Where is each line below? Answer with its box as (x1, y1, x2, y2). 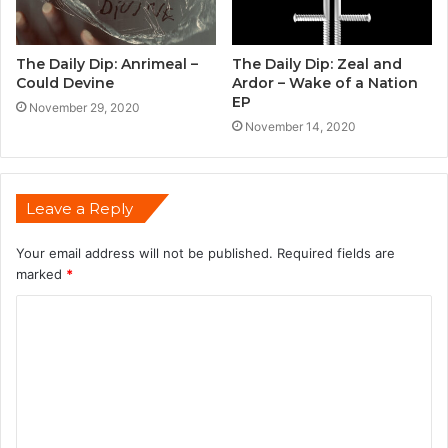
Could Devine (16, 73, 114, 92)
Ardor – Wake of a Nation (232, 73, 418, 92)
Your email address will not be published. (16, 244, 273, 261)
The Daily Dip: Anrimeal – (16, 54, 198, 73)
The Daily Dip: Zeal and (232, 54, 402, 73)
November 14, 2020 (245, 118, 356, 134)
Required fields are (273, 244, 395, 261)
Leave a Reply (26, 198, 133, 218)
